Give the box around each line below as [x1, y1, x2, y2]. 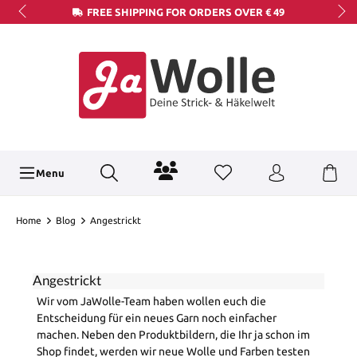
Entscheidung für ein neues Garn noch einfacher [37, 312, 277, 325]
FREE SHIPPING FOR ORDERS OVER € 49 [87, 6, 284, 18]
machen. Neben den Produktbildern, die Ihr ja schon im [37, 328, 310, 342]
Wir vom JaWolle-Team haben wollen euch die [37, 295, 266, 308]
